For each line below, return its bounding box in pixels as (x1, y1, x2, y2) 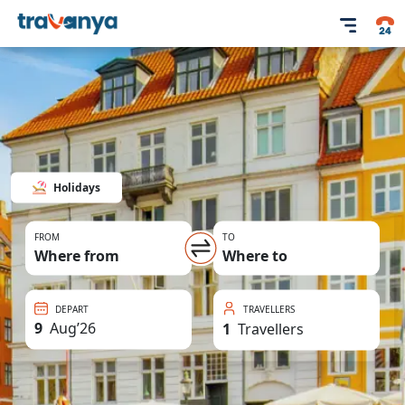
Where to (222, 245, 287, 266)
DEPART (55, 302, 89, 316)
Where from (34, 245, 119, 266)
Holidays (53, 179, 100, 195)
